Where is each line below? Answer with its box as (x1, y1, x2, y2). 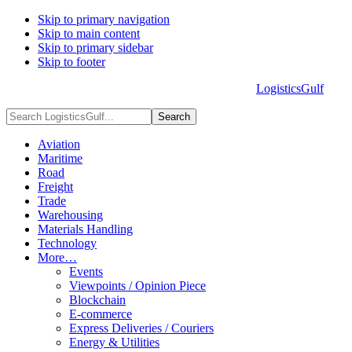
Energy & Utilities (69, 335, 159, 349)
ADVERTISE (122, 86, 174, 97)
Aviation (38, 137, 80, 151)
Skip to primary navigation (38, 13, 170, 26)
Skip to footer (38, 55, 105, 68)
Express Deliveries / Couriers (69, 321, 214, 335)
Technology (38, 236, 97, 250)
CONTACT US (189, 86, 248, 97)
